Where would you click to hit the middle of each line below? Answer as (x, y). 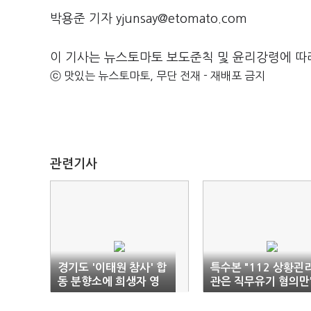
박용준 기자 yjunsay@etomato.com (149, 19)
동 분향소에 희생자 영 (109, 281)
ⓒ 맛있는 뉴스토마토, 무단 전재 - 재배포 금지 (158, 76)
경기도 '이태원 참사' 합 (112, 268)
